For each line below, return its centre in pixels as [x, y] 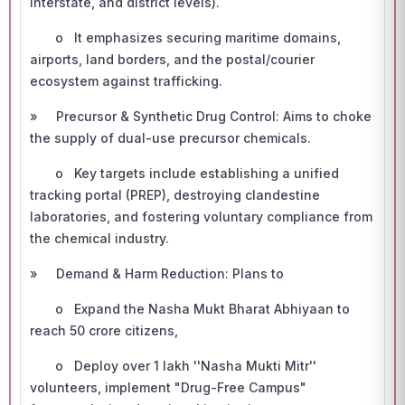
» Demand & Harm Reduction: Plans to [159, 273]
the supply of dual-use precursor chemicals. [172, 138]
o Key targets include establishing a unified [184, 173]
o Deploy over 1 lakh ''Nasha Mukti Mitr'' [173, 366]
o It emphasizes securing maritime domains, [185, 38]
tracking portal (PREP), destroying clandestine [175, 195]
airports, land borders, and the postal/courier [172, 59]
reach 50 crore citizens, [106, 330]
